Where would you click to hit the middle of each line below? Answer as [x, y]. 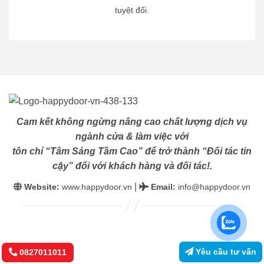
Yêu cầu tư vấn [225, 252]
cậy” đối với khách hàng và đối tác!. [132, 166]
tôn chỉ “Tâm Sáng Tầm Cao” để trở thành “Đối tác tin [132, 151]
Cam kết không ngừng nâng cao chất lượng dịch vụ [132, 122]
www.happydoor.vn [96, 187]
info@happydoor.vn [214, 187]
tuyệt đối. [132, 10]
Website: [42, 187]
